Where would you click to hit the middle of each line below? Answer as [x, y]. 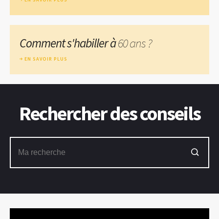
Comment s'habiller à [69, 43]
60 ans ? [135, 43]
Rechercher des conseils [109, 113]
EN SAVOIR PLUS [46, 59]
